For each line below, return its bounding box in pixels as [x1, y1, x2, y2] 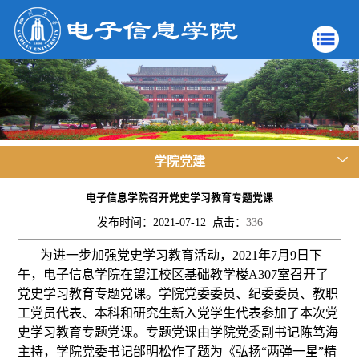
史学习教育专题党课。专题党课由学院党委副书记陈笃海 [18, 325, 339, 340]
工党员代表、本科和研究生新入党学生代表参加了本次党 [18, 306, 339, 321]
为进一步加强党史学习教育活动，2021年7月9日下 [40, 248, 323, 263]
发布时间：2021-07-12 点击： [96, 216, 246, 228]
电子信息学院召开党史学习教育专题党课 [86, 192, 273, 204]
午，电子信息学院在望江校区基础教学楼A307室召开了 [18, 268, 329, 282]
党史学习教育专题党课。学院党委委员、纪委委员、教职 [18, 287, 339, 301]
